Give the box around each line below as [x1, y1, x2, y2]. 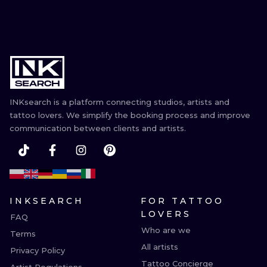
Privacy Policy [10, 246, 65, 255]
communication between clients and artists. [10, 123, 186, 133]
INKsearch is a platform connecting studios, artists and [10, 97, 229, 107]
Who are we [141, 225, 191, 235]
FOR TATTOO [141, 195, 224, 206]
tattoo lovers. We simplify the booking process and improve [10, 110, 250, 120]
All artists [141, 242, 178, 252]
